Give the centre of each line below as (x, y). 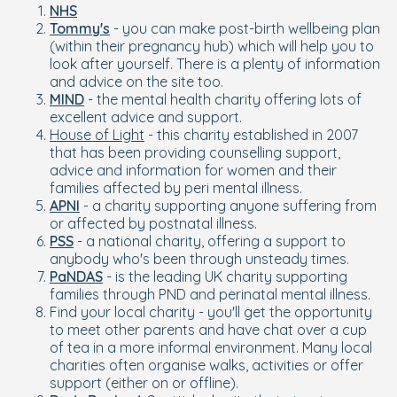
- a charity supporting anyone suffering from (228, 206)
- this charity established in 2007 (251, 135)
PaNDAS (76, 276)
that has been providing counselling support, (195, 152)
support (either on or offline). (146, 383)
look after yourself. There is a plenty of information (215, 64)
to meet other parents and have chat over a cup (208, 330)
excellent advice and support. (146, 117)
